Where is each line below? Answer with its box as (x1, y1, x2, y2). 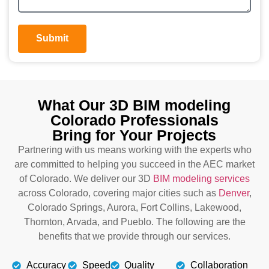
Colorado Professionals (50, 111, 219, 128)
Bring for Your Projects (52, 126, 217, 144)
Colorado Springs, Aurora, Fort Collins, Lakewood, (28, 202, 241, 213)
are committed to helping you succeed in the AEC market (14, 159, 255, 169)
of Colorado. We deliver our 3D (19, 173, 153, 184)
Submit (36, 33, 68, 44)
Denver (218, 187, 249, 198)
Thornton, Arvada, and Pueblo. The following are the (23, 216, 246, 227)
